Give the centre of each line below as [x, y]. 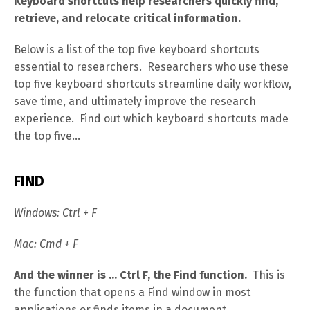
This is [266, 275]
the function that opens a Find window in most [132, 292]
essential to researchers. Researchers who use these [151, 67]
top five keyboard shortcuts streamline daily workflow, [153, 84]
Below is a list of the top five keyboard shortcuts [137, 49]
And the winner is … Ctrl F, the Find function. [130, 275]
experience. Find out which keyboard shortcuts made [151, 119]
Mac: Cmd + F [46, 244]
